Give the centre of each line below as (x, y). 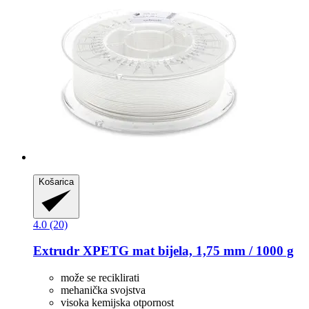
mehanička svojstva (103, 290)
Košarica (56, 181)
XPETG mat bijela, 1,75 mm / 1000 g (187, 251)
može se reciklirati (100, 278)
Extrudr (56, 251)
